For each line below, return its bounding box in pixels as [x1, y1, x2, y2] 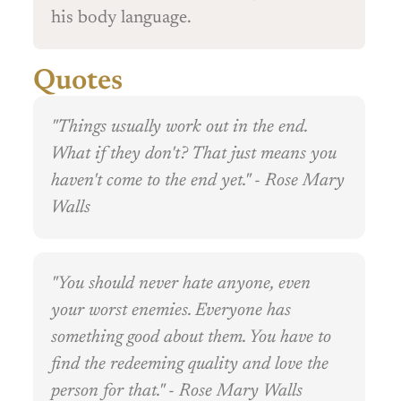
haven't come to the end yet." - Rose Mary [51, 172, 345, 191]
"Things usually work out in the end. [51, 118, 308, 137]
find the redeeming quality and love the [51, 355, 328, 374]
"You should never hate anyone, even [51, 275, 311, 294]
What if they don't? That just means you [51, 145, 337, 164]
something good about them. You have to [51, 328, 331, 347]
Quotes [33, 67, 123, 97]
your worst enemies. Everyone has [51, 302, 291, 320]
